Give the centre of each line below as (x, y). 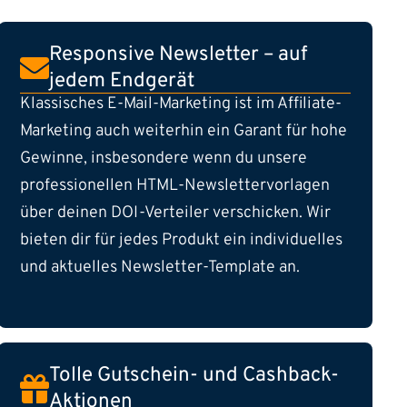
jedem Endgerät (122, 82)
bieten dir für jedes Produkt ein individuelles (181, 241)
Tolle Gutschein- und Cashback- (194, 376)
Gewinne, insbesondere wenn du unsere (164, 159)
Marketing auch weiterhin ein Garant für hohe (184, 132)
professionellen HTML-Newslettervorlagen (175, 186)
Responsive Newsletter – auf (178, 55)
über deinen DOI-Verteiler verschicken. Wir (175, 213)
